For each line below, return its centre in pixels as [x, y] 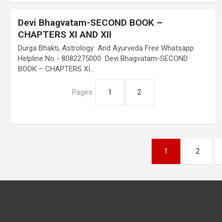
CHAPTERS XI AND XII [64, 34]
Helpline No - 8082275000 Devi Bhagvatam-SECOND [103, 58]
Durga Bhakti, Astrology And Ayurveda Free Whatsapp [106, 48]
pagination [47, 168]
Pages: [83, 92]
